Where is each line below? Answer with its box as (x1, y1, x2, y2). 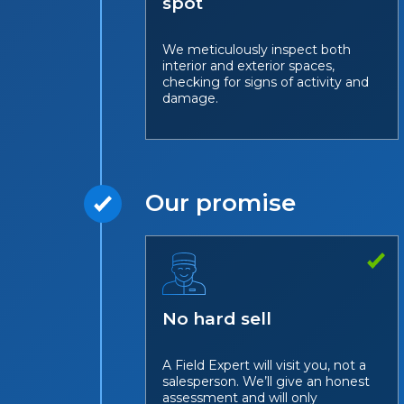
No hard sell (162, 308, 272, 329)
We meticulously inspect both (162, 41, 352, 58)
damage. (162, 90, 219, 106)
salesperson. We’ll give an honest (162, 373, 371, 390)
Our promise (145, 188, 297, 217)
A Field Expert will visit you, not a (162, 357, 367, 373)
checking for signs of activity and (162, 74, 370, 90)
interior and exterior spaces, (162, 58, 335, 74)
